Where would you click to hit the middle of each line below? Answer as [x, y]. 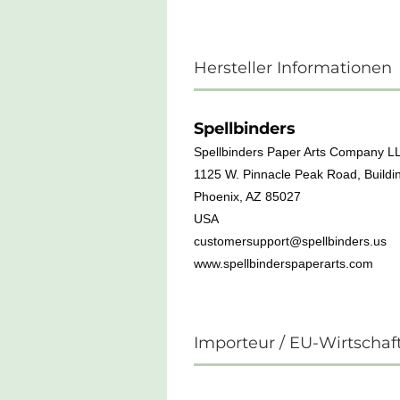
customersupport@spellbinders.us [290, 241]
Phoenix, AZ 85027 [247, 196]
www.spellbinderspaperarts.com [283, 263]
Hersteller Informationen [293, 68]
